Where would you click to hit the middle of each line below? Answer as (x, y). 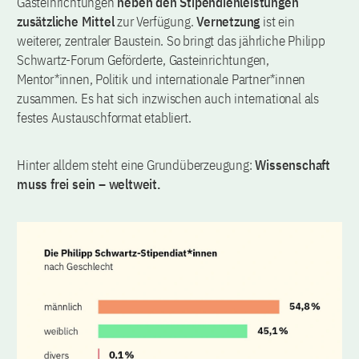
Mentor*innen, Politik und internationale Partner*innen (161, 80)
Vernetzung (230, 22)
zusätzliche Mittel (66, 22)
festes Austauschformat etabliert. (106, 118)
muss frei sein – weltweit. (89, 185)
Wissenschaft (293, 165)
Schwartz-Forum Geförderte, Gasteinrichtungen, (143, 61)
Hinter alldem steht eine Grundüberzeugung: (136, 165)
